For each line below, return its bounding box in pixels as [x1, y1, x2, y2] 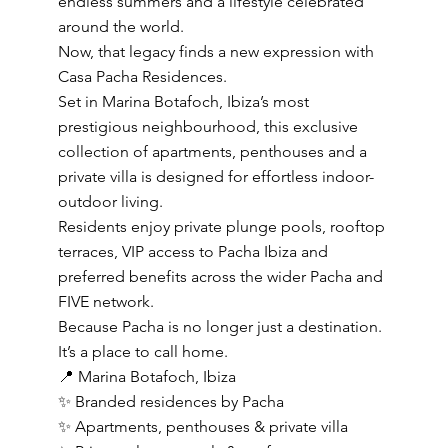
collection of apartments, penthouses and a [57, 142, 367, 161]
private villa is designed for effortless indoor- [57, 167, 374, 186]
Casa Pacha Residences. [57, 67, 227, 86]
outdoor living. [57, 192, 163, 211]
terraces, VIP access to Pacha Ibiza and [57, 242, 328, 261]
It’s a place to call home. [57, 342, 228, 361]
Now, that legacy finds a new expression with [57, 42, 374, 61]
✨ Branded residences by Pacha [57, 392, 284, 411]
